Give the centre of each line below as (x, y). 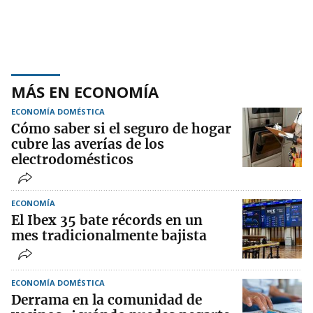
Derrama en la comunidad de (107, 299)
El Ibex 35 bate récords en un (107, 220)
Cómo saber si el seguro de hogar (121, 128)
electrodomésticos (72, 159)
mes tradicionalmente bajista (109, 235)
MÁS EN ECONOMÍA (85, 91)
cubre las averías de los (88, 144)
